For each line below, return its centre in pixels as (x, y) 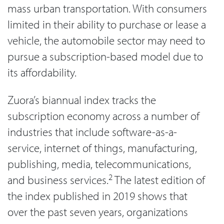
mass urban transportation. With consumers (107, 8)
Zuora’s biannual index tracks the (82, 99)
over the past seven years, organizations (98, 211)
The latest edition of (159, 179)
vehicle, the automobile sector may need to (106, 40)
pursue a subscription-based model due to (105, 56)
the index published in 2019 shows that (97, 195)
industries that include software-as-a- (92, 131)
